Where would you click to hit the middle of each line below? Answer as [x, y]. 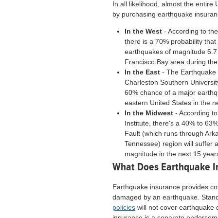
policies [124, 207]
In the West [144, 31]
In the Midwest [149, 113]
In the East [143, 72]
